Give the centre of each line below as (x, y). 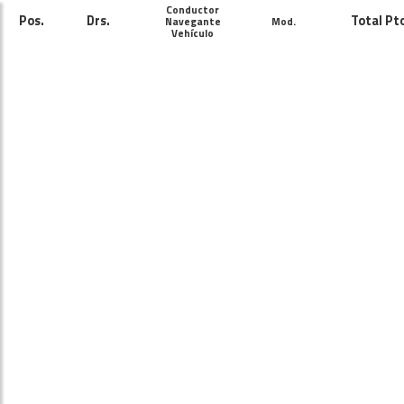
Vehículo (193, 33)
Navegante (193, 21)
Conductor (193, 9)
